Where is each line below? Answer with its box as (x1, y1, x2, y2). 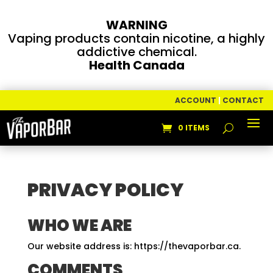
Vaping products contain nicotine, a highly (8, 30, 265, 47)
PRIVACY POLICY (27, 177, 183, 204)
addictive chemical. (76, 43, 197, 60)
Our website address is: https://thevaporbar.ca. (27, 240, 241, 253)
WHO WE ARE (27, 214, 132, 237)
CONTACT (222, 95, 264, 105)
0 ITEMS (178, 122, 210, 133)
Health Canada (88, 57, 185, 74)
